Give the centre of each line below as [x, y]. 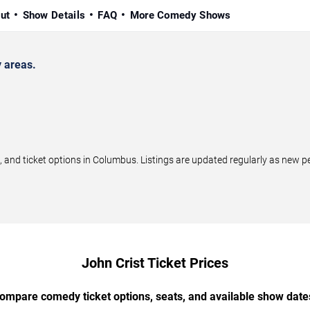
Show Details [54, 15]
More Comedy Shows [180, 15]
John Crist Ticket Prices [155, 263]
